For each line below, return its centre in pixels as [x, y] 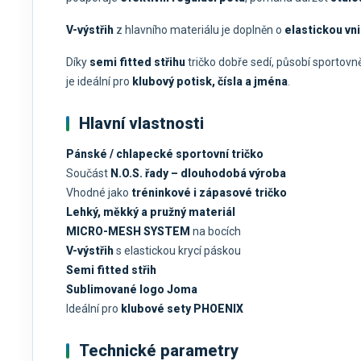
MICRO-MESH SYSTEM [128, 232]
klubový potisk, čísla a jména [210, 82]
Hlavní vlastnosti [141, 124]
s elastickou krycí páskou [177, 251]
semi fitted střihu [137, 62]
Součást [88, 174]
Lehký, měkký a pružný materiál [151, 212]
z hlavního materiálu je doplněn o [199, 30]
